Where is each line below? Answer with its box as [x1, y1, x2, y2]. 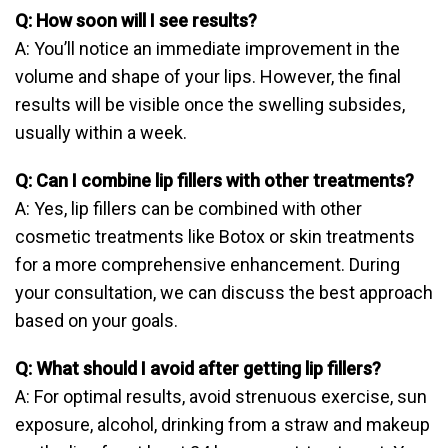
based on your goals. [15, 310, 178, 332]
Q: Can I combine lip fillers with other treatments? [15, 170, 414, 192]
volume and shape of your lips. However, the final [15, 66, 401, 88]
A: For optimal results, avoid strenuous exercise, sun [15, 386, 427, 408]
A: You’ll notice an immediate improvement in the [15, 38, 400, 60]
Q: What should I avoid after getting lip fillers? [15, 358, 381, 380]
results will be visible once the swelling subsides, [15, 94, 405, 116]
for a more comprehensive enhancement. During [15, 254, 400, 276]
